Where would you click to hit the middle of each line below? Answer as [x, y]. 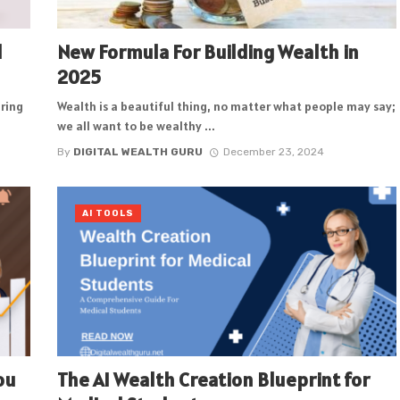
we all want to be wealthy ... [136, 126]
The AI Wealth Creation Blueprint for [213, 379]
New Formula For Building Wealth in [208, 51]
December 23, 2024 [273, 151]
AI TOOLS [108, 213]
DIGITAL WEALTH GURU [138, 151]
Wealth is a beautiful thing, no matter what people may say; [226, 107]
